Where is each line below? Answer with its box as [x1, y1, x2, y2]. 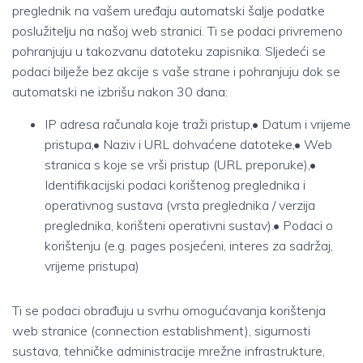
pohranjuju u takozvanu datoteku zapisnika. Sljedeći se [12, 43, 326, 59]
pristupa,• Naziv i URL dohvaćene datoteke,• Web [45, 136, 332, 152]
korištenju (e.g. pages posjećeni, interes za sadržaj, [45, 237, 333, 254]
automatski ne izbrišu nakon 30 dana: [12, 83, 228, 100]
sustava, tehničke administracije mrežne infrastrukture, [12, 343, 325, 359]
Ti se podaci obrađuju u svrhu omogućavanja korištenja [12, 302, 326, 318]
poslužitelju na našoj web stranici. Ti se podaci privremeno [12, 23, 343, 39]
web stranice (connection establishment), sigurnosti [12, 322, 310, 339]
